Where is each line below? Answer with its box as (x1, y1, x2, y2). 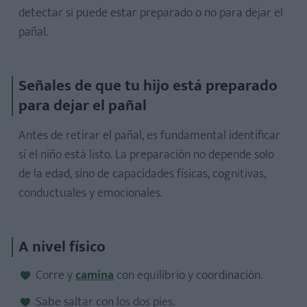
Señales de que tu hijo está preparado (19, 73, 278, 99)
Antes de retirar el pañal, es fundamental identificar (19, 125, 280, 146)
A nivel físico (19, 234, 106, 260)
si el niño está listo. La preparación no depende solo (19, 145, 274, 165)
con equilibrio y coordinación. (114, 265, 262, 286)
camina (75, 265, 114, 286)
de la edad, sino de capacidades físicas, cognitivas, (19, 164, 266, 184)
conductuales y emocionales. (19, 183, 162, 204)
